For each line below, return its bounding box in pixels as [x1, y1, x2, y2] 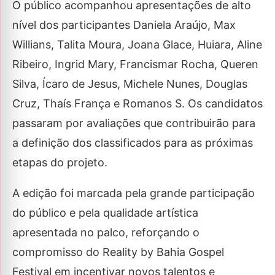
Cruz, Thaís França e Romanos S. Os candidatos [12, 97, 263, 110]
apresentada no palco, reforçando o [12, 226, 199, 239]
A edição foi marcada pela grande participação [12, 187, 255, 200]
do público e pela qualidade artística [12, 206, 198, 220]
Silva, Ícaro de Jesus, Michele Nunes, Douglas [12, 77, 247, 91]
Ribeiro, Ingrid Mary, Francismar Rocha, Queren [12, 58, 258, 71]
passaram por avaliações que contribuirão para [12, 117, 255, 130]
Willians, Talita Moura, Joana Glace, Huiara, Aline [12, 38, 262, 52]
